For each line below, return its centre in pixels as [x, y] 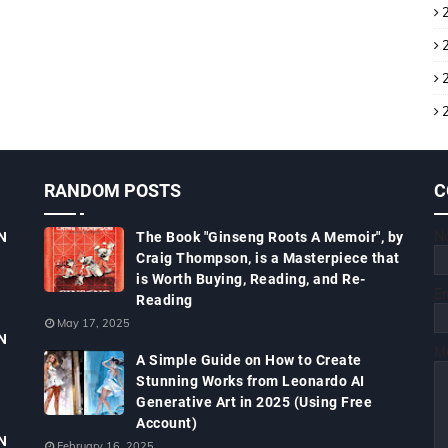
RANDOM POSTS [112, 190]
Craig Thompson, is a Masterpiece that [268, 258]
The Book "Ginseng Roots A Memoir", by [270, 237]
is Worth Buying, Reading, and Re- [251, 279]
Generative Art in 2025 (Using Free [254, 402]
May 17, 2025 [93, 323]
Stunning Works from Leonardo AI [250, 381]
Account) [166, 423]
